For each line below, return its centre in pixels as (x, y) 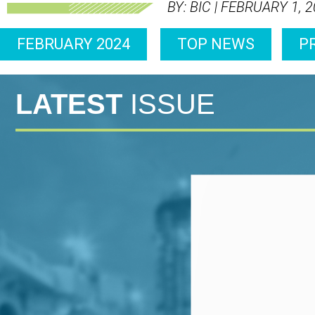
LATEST (69, 104)
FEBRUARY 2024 (73, 44)
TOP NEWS (216, 44)
